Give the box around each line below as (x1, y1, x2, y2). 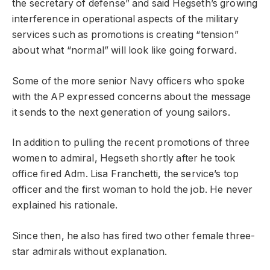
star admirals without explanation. (12, 245, 168, 257)
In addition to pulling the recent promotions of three (12, 137, 250, 149)
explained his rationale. (12, 199, 118, 212)
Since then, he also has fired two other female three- (12, 230, 256, 242)
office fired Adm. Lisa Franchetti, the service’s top (12, 168, 239, 180)
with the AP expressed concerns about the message (12, 90, 251, 102)
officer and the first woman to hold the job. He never (12, 184, 253, 196)
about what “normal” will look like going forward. (12, 45, 237, 57)
